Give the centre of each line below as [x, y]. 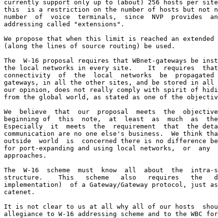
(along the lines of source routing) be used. [90, 46]
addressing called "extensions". [64, 24]
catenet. [19, 192]
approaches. [25, 155]
